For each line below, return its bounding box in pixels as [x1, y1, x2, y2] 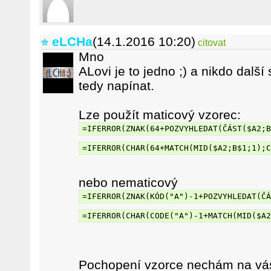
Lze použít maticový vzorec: [79, 108, 241, 122]
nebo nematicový [79, 175, 178, 189]
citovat [198, 38, 226, 48]
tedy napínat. [79, 79, 154, 93]
